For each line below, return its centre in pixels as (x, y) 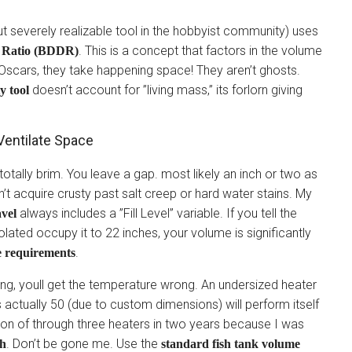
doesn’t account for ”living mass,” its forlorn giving (166, 90)
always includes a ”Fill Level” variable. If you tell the (157, 213)
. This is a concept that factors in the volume (200, 51)
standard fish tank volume (231, 344)
